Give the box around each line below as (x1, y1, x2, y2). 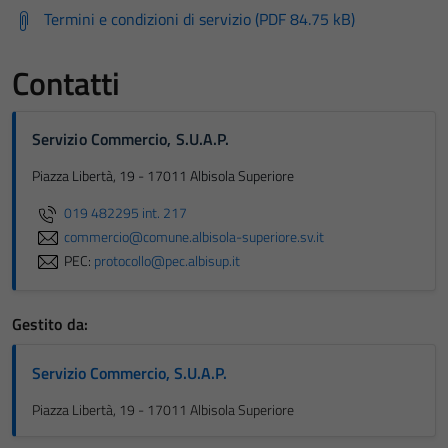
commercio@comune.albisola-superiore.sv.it (64, 225, 324, 248)
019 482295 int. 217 (64, 201, 187, 224)
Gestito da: (12, 312, 88, 336)
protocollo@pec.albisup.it (94, 249, 240, 272)
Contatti (12, 59, 120, 107)
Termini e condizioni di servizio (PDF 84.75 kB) (44, 7, 355, 31)
